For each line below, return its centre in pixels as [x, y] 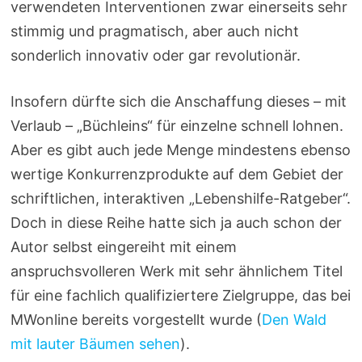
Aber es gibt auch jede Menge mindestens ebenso [181, 149]
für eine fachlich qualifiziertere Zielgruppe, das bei [181, 295]
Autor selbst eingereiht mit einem [124, 246]
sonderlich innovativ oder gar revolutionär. [156, 55]
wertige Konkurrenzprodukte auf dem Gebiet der [177, 174]
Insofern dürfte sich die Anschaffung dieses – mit [179, 101]
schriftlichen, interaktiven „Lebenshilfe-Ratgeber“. [181, 198]
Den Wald [295, 319]
